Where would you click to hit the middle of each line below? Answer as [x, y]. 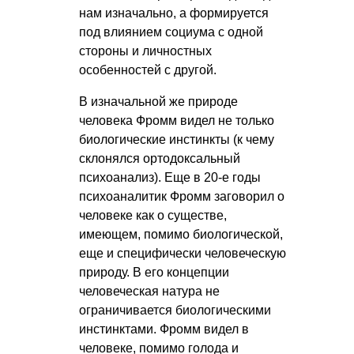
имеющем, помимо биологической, [181, 235]
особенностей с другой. [148, 70]
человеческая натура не [149, 292]
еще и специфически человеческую [183, 254]
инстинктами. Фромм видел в [164, 330]
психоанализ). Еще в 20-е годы [170, 178]
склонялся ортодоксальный [160, 159]
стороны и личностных [145, 51]
